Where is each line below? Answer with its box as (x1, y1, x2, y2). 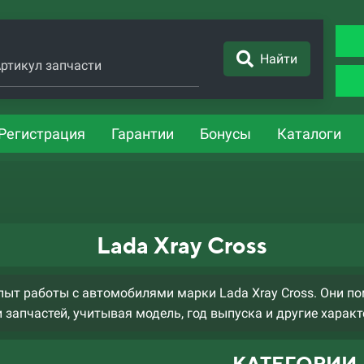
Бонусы (199, 125, 251, 142)
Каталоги (276, 125, 341, 142)
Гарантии (110, 125, 174, 142)
